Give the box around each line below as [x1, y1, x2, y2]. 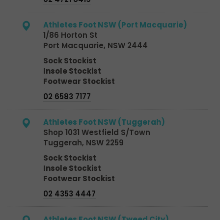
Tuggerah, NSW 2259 [43, 137, 124, 148]
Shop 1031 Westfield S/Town [43, 127, 150, 137]
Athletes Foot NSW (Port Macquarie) [43, 19, 187, 30]
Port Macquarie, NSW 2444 [43, 40, 148, 51]
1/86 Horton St [43, 29, 98, 40]
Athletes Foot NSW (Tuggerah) [43, 116, 165, 127]
